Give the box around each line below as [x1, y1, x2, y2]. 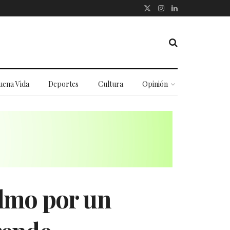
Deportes [48, 79, 79, 89]
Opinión [142, 79, 168, 89]
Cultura [98, 79, 123, 89]
